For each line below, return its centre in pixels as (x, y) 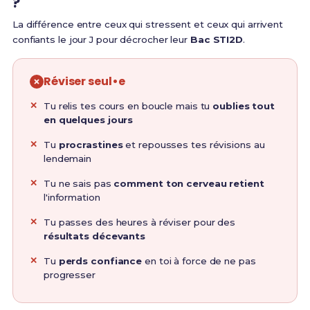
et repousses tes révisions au (194, 144)
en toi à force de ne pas (199, 261)
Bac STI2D (217, 39)
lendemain (67, 158)
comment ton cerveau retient (189, 183)
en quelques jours (88, 119)
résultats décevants (94, 236)
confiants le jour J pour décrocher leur (101, 39)
